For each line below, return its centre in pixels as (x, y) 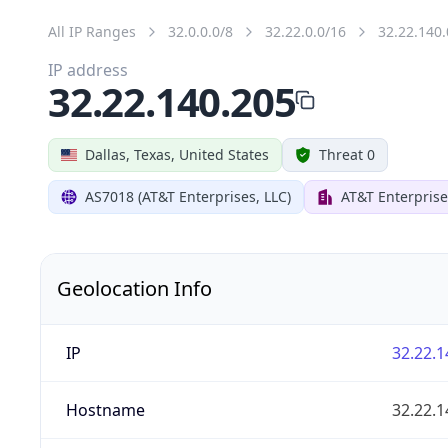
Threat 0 (347, 154)
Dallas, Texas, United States (177, 154)
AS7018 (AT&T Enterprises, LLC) (188, 196)
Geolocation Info (134, 288)
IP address (88, 69)
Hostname (105, 409)
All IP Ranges (92, 31)
